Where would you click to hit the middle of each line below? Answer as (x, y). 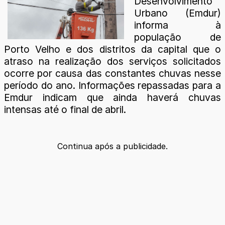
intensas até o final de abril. (65, 109)
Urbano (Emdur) (178, 13)
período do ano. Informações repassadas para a (113, 85)
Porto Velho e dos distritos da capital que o (113, 49)
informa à (178, 25)
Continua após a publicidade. (113, 146)
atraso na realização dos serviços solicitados (113, 61)
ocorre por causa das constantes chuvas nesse (113, 73)
